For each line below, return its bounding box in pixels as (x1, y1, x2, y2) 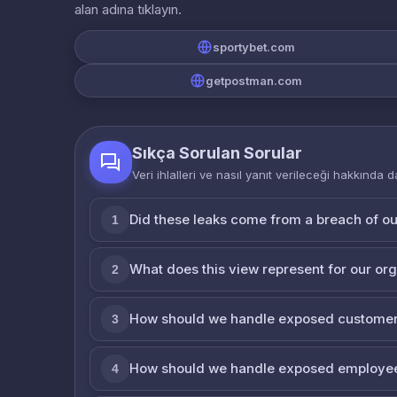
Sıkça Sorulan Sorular (132, 143, 302, 162)
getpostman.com (205, 73, 302, 88)
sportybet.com (212, 39, 295, 54)
